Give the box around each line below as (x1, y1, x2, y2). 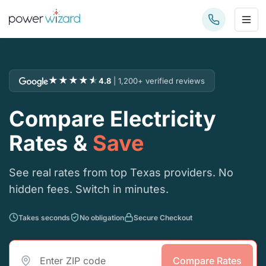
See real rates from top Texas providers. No (9, 166, 233, 179)
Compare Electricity (9, 106, 216, 132)
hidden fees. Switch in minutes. (9, 183, 169, 195)
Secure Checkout (134, 213, 192, 222)
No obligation (80, 213, 124, 222)
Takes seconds (18, 213, 70, 222)
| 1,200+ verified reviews (113, 76, 205, 85)
